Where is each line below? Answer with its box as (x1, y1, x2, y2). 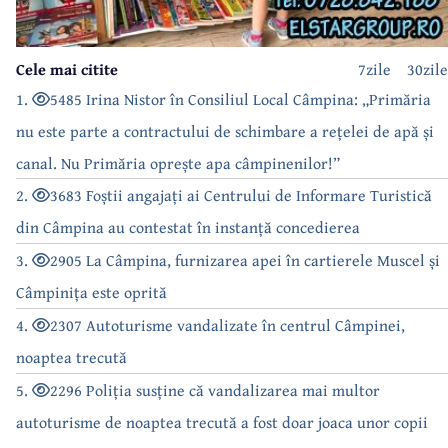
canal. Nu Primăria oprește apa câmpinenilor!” (16, 150, 340, 175)
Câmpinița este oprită (16, 279, 167, 304)
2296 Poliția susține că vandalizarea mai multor (50, 377, 380, 402)
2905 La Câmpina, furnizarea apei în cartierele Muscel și (50, 247, 440, 272)
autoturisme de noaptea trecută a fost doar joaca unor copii (16, 409, 428, 434)
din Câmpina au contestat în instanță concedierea (16, 214, 360, 239)
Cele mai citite (16, 56, 118, 81)
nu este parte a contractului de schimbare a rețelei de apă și (16, 118, 434, 143)
